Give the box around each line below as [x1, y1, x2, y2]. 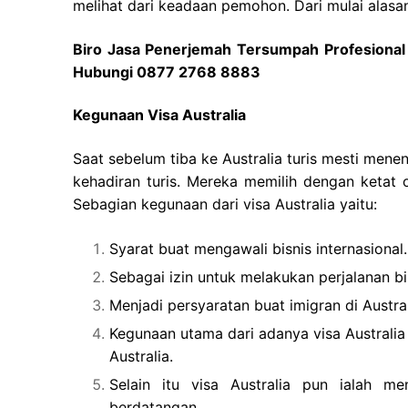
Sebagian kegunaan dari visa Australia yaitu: [73, 194, 377, 213]
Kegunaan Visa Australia [73, 106, 246, 125]
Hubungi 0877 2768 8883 [73, 62, 260, 81]
